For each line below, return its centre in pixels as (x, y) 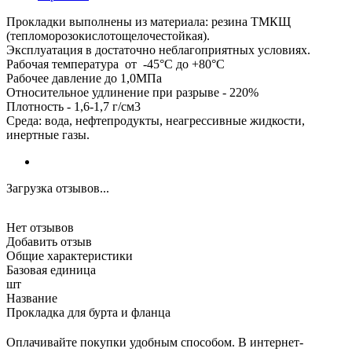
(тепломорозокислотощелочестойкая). (108, 35)
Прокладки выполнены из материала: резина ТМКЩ (148, 21)
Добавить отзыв (49, 241)
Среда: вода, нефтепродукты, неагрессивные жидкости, (156, 120)
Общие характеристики (70, 255)
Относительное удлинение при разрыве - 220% (132, 92)
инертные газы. (48, 134)
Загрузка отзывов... (58, 188)
